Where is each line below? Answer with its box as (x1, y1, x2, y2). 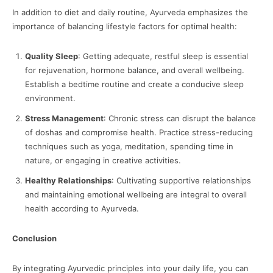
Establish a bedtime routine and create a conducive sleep (25, 79, 244, 90)
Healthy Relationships (25, 175, 112, 186)
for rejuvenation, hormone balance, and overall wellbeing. (25, 65, 244, 76)
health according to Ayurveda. (25, 204, 139, 214)
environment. (25, 93, 76, 104)
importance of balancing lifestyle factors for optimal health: (12, 21, 237, 32)
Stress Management (25, 113, 104, 124)
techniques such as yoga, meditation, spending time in (25, 141, 233, 152)
